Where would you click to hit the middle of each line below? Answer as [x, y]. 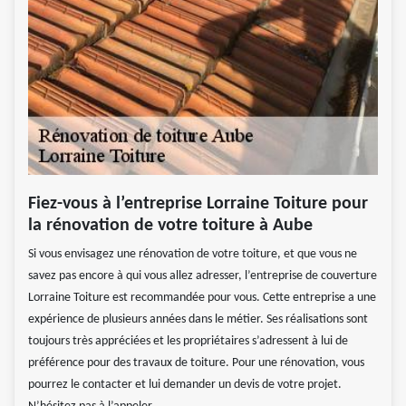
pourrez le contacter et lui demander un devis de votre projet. [185, 384]
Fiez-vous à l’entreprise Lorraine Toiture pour [198, 203]
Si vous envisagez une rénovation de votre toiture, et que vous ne [193, 254]
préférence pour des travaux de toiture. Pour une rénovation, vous [196, 362]
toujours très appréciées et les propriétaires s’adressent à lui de [188, 341]
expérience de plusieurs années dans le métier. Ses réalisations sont [198, 319]
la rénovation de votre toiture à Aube [173, 225]
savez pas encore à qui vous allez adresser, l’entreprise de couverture [203, 275]
